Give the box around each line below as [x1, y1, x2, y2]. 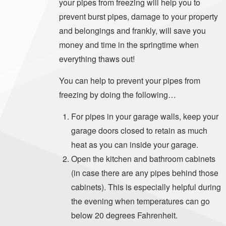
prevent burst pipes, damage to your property [59, 11, 218, 23]
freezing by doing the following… [59, 89, 176, 101]
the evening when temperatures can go [71, 195, 210, 207]
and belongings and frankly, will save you [59, 25, 206, 37]
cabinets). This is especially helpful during [71, 181, 221, 193]
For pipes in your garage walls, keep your [71, 110, 218, 123]
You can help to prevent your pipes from [59, 75, 200, 87]
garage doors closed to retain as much [71, 125, 207, 137]
